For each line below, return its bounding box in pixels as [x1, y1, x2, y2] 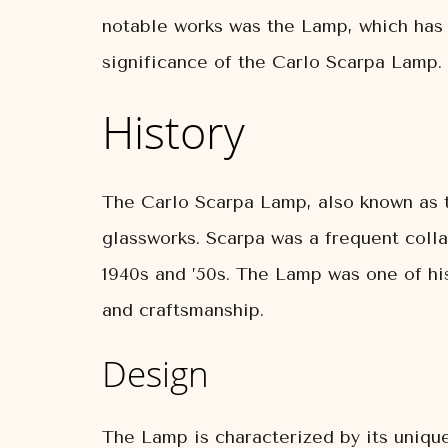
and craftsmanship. [102, 299, 264, 321]
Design [102, 350, 209, 397]
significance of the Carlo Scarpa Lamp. [102, 51, 442, 73]
